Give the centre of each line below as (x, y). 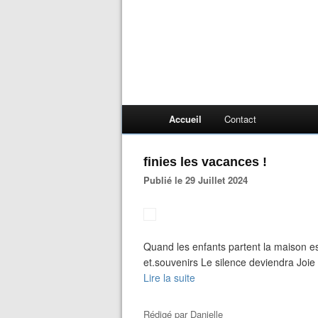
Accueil (185, 119)
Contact (240, 119)
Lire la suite (169, 278)
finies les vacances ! (205, 162)
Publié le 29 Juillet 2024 (199, 180)
